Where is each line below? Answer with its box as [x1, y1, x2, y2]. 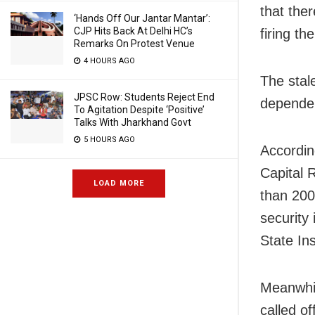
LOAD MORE [94, 179, 144, 188]
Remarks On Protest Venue [74, 38, 195, 49]
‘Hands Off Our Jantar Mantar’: [74, 13, 210, 24]
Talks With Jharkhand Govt [74, 117, 191, 128]
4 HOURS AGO [82, 56, 135, 65]
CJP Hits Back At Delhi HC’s [74, 25, 193, 37]
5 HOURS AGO [82, 135, 135, 144]
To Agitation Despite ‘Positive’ [74, 104, 205, 115]
